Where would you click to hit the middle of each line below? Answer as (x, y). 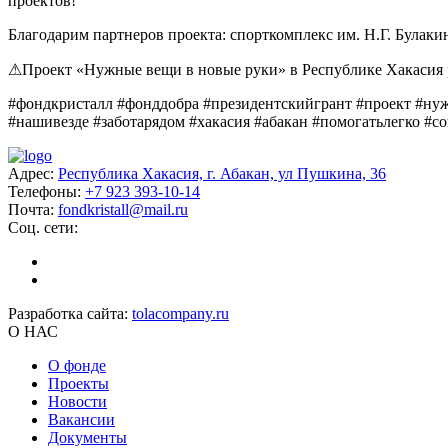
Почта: (33, 209)
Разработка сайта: (70, 313)
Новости (77, 401)
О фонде (77, 365)
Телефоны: (46, 191)
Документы (87, 437)
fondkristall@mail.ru (123, 209)
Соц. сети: (43, 227)
